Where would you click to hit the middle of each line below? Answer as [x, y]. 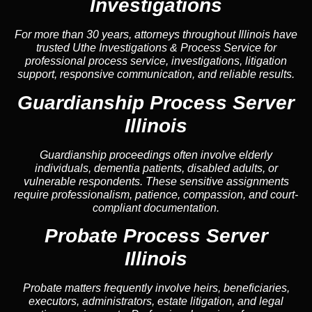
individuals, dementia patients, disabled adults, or [156, 168]
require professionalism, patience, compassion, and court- [156, 194]
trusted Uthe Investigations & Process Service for [156, 48]
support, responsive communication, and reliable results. [156, 75]
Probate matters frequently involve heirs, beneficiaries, [156, 288]
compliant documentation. [156, 208]
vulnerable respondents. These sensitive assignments [156, 181]
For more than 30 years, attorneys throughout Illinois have [156, 35]
